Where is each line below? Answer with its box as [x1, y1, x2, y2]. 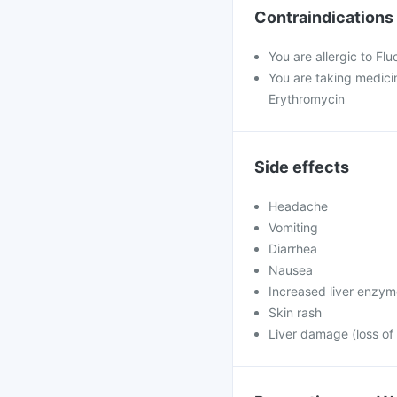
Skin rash [269, 305, 322, 320]
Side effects [254, 158, 349, 176]
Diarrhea [269, 241, 317, 256]
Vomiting [269, 220, 318, 235]
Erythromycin [269, 91, 345, 106]
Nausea [269, 262, 313, 277]
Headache [269, 198, 328, 214]
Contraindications [254, 8, 393, 27]
